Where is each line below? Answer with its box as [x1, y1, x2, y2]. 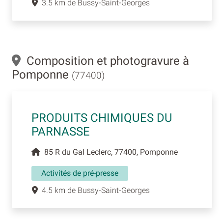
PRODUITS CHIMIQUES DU [31, 111, 172, 125]
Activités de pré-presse [41, 168, 118, 178]
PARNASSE [31, 125, 90, 139]
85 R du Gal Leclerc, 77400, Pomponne [40, 147, 178, 157]
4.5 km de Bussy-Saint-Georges [38, 186, 150, 195]
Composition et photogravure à [21, 54, 189, 68]
